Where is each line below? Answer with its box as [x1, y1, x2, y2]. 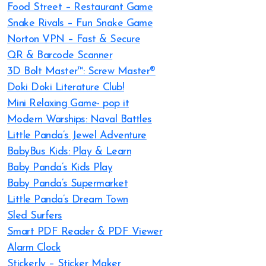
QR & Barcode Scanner [7, 50, 113, 61]
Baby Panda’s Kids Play [7, 162, 113, 173]
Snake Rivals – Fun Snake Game [7, 18, 153, 29]
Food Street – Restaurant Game [7, 2, 153, 13]
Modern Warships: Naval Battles [7, 114, 152, 125]
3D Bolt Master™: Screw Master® [7, 66, 156, 77]
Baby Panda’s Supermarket [7, 178, 128, 189]
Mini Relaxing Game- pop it [7, 98, 129, 109]
